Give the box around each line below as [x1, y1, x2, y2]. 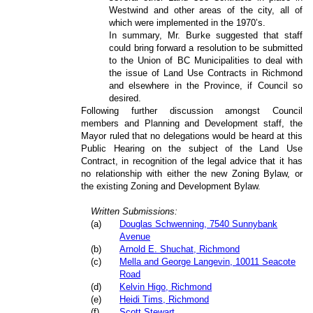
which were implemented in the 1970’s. [109, 17, 266, 28]
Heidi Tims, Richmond [119, 293, 210, 305]
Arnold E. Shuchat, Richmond [119, 243, 240, 254]
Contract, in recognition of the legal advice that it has [81, 155, 303, 166]
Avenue [119, 231, 151, 242]
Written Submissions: [91, 205, 178, 217]
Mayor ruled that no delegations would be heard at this [81, 130, 303, 141]
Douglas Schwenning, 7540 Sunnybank [119, 218, 278, 229]
